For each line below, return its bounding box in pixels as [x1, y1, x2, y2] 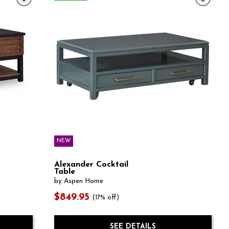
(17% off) [93, 194, 120, 201]
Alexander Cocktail [54, 161, 128, 169]
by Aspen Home [54, 177, 103, 185]
